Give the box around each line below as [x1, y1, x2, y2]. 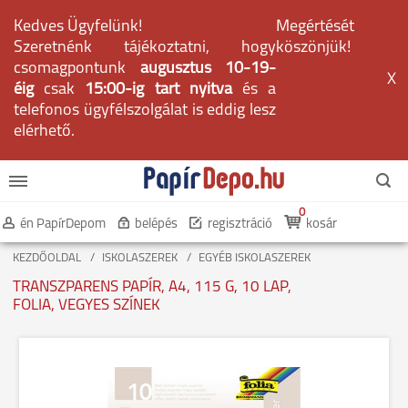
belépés [135, 218, 178, 231]
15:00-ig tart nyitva [85, 81, 232, 98]
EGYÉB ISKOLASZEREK [199, 252, 311, 264]
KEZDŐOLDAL [13, 252, 81, 264]
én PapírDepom [20, 218, 106, 231]
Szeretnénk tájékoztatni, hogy [14, 39, 276, 56]
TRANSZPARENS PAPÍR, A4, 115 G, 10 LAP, [13, 280, 291, 295]
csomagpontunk [14, 60, 140, 77]
